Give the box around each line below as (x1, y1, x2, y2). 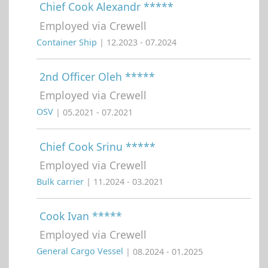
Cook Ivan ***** (39, 209, 122, 224)
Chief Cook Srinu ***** (39, 139, 156, 154)
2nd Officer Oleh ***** (39, 69, 155, 84)
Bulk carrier (36, 176, 86, 188)
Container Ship (36, 36, 99, 48)
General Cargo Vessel (36, 245, 126, 257)
